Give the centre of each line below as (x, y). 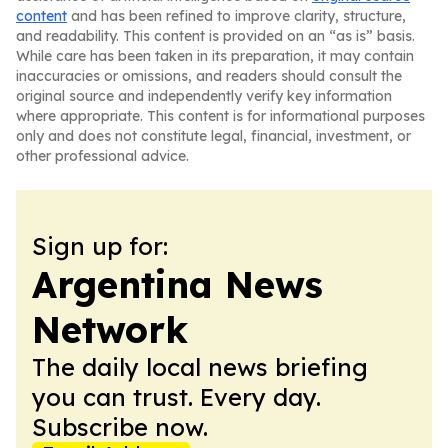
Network (110, 329)
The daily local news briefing (200, 367)
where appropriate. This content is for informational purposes (220, 116)
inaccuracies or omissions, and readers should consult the (209, 76)
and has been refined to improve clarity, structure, (236, 16)
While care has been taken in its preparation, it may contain (215, 56)
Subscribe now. (120, 427)
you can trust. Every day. (176, 397)
